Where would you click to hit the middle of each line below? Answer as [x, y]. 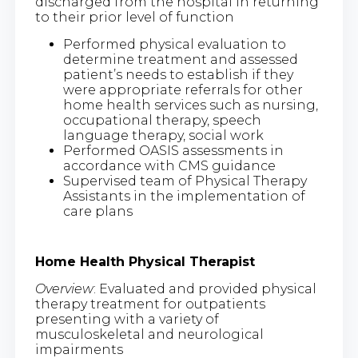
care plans [97, 212]
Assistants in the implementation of [184, 197]
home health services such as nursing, [190, 105]
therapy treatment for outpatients [150, 304]
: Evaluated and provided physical [205, 289]
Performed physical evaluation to [174, 45]
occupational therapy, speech [162, 121]
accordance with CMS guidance [175, 166]
